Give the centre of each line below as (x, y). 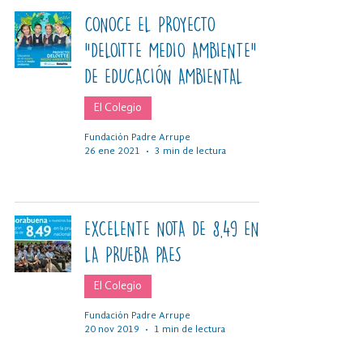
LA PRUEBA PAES (133, 254)
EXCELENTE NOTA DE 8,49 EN (172, 228)
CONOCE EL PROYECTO (150, 24)
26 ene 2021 (112, 151)
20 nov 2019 (112, 329)
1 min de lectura (190, 329)
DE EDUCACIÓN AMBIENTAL (164, 76)
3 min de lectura (190, 151)
